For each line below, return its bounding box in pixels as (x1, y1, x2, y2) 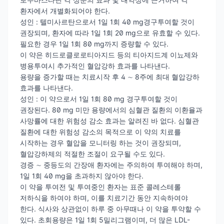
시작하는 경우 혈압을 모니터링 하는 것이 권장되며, (20, 138, 181, 147)
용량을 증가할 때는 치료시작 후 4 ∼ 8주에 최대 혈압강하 (20, 72, 199, 81)
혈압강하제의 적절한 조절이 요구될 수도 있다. (20, 149, 165, 158)
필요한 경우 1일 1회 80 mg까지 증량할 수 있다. (20, 39, 168, 48)
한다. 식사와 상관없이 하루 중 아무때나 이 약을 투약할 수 (20, 204, 201, 213)
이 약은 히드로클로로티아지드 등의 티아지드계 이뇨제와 (20, 50, 198, 59)
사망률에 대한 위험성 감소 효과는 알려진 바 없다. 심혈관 (20, 116, 199, 125)
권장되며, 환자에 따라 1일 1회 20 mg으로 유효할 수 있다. (20, 28, 200, 37)
